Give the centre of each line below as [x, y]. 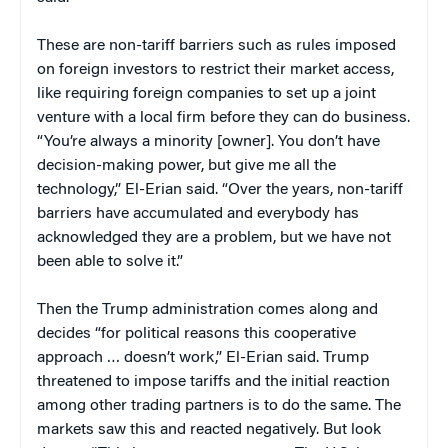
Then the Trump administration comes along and [207, 310]
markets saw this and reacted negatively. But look [209, 430]
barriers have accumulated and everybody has [198, 214]
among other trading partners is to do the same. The [219, 406]
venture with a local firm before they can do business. [223, 118]
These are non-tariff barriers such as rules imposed [216, 46]
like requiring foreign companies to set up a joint [206, 94]
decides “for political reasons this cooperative [196, 334]
